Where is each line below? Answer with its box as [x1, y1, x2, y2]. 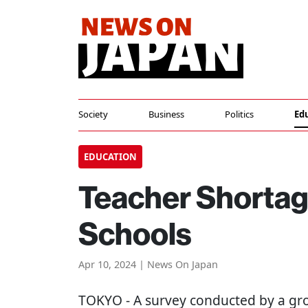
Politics [224, 108, 254, 120]
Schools [78, 214, 192, 253]
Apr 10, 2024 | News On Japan [78, 258, 218, 271]
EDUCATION [84, 151, 137, 163]
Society [78, 108, 108, 120]
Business [148, 108, 184, 120]
